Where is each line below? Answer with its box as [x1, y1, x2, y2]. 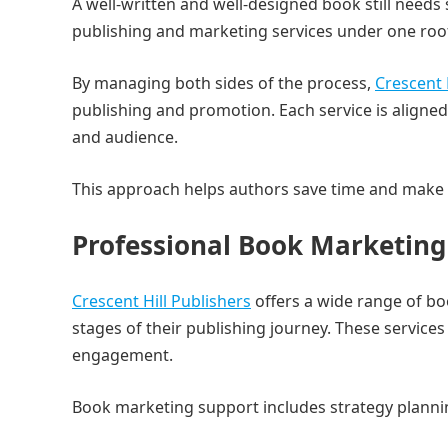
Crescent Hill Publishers [72, 290, 251, 312]
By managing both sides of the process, [72, 72, 375, 94]
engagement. [72, 344, 173, 366]
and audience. [72, 126, 182, 148]
